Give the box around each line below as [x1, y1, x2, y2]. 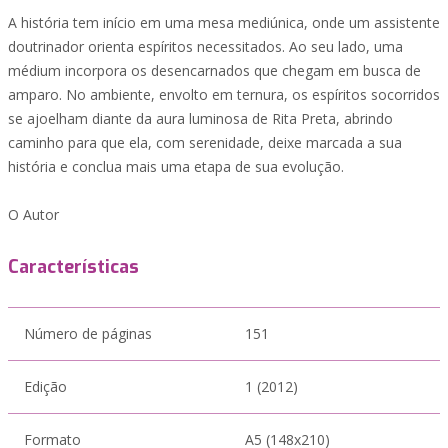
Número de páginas [24, 324, 152, 343]
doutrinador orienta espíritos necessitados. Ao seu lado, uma [8, 37, 403, 56]
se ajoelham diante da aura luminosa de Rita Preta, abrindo [8, 109, 393, 128]
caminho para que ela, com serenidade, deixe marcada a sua [8, 133, 402, 152]
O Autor [8, 205, 59, 224]
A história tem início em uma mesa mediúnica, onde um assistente [8, 13, 440, 32]
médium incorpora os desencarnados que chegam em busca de [8, 61, 421, 80]
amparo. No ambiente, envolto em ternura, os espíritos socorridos [8, 85, 440, 104]
